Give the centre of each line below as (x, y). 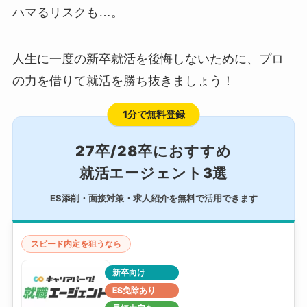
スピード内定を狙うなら (76, 243)
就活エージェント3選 (153, 173)
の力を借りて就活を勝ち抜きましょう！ (123, 81)
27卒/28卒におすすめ (153, 151)
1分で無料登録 (153, 114)
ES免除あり (134, 290)
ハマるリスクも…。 (67, 12)
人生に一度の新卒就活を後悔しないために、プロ (148, 59)
